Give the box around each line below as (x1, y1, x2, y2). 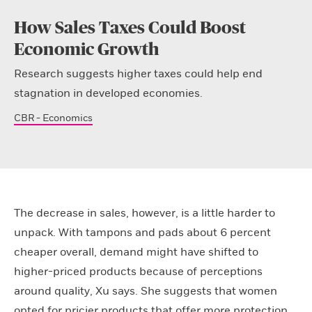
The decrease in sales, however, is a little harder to (14, 206, 275, 220)
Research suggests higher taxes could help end (14, 67, 263, 81)
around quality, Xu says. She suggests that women (14, 284, 277, 298)
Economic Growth (14, 41, 159, 58)
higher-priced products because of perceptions (14, 265, 263, 279)
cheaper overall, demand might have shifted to (14, 245, 258, 259)
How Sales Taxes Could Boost (14, 19, 246, 37)
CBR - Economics (14, 112, 93, 124)
